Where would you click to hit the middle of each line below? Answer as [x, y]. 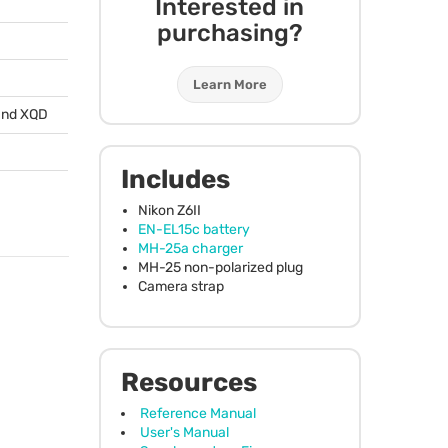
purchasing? [229, 32]
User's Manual [184, 432]
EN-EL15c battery [193, 229]
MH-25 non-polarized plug [220, 267]
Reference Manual [197, 413]
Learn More [229, 84]
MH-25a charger [190, 248]
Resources [188, 382]
